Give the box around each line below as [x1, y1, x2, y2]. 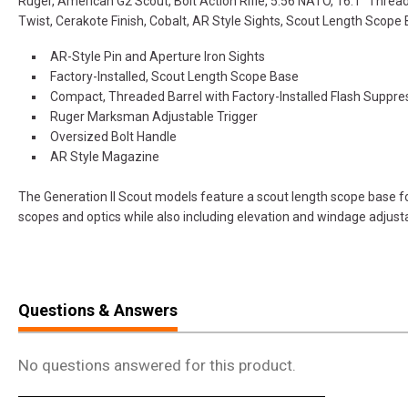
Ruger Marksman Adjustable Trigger [49, 109, 258, 125]
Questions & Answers [18, 301, 178, 321]
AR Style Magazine [49, 149, 159, 165]
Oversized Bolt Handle [49, 129, 177, 145]
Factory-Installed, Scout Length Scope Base [49, 69, 299, 85]
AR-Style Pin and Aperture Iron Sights [49, 49, 265, 65]
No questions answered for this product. [18, 356, 296, 375]
